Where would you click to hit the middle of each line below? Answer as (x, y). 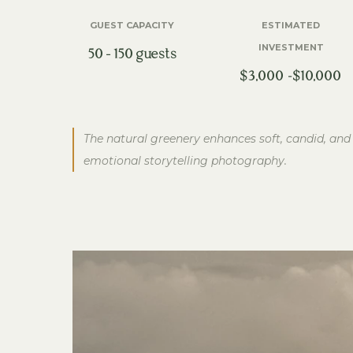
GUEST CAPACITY (132, 25)
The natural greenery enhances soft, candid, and (217, 139)
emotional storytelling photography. (185, 161)
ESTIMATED (291, 25)
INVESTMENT (291, 47)
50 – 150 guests (132, 55)
